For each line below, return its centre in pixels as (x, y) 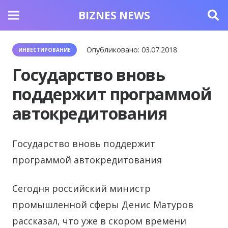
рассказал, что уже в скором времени (99, 221)
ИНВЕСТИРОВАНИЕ (45, 50)
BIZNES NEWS (114, 15)
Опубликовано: (114, 50)
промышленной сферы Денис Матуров (103, 205)
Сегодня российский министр (81, 188)
